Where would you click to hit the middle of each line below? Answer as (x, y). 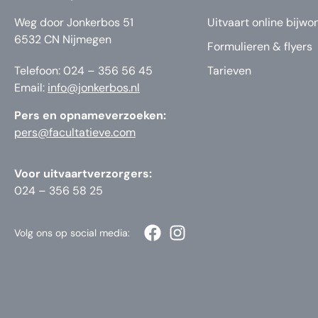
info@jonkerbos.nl (94, 88)
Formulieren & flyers (260, 47)
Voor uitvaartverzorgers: (83, 174)
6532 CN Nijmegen (63, 40)
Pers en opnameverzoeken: (90, 115)
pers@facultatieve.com (75, 132)
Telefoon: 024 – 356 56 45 (83, 71)
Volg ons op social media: (72, 232)
